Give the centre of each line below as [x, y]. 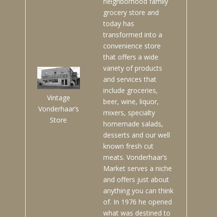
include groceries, [130, 91]
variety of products [132, 68]
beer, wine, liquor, [131, 102]
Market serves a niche [137, 169]
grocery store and [131, 13]
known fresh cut [128, 146]
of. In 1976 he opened [137, 202]
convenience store [132, 46]
